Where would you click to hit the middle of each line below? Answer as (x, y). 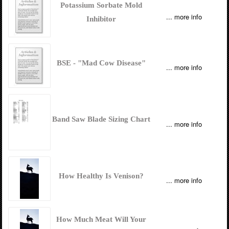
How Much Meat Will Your (101, 219)
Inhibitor (101, 19)
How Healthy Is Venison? (101, 176)
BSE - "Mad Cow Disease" (101, 63)
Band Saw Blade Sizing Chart (101, 119)
